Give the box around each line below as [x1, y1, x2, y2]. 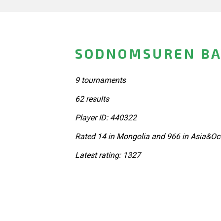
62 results [75, 94, 109, 104]
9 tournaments [75, 75, 126, 85]
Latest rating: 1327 [75, 150, 141, 160]
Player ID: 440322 [75, 112, 137, 122]
